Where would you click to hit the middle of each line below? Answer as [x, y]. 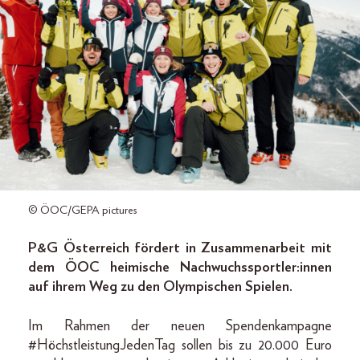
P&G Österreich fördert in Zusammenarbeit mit [180, 248]
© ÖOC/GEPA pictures [82, 210]
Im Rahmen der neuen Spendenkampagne [180, 326]
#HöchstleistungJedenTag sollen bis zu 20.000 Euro [180, 345]
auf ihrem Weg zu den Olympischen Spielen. [160, 286]
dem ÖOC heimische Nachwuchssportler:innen [180, 267]
